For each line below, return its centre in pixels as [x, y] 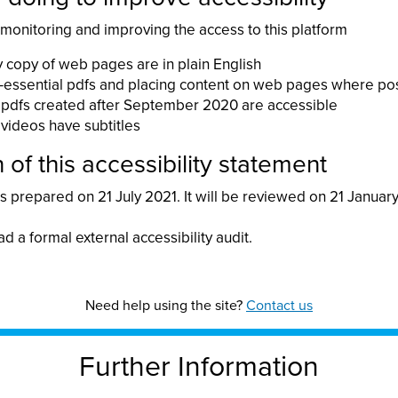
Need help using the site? [166, 306]
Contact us [279, 306]
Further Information [199, 367]
